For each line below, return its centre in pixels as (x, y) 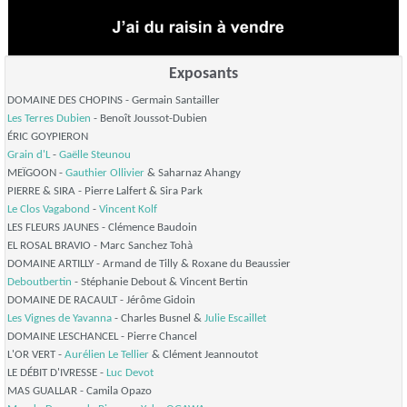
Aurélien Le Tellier (107, 355)
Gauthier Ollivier (105, 174)
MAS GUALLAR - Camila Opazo (79, 392)
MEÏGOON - (36, 174)
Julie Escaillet (235, 319)
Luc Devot (130, 373)
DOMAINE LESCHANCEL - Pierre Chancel (102, 337)
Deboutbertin (40, 283)
